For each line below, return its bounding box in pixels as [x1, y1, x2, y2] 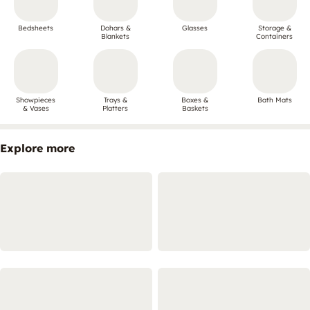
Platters [102, 103, 128, 113]
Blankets [101, 31, 129, 41]
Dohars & [100, 23, 131, 33]
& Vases [22, 103, 49, 113]
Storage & [257, 23, 291, 33]
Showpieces [16, 95, 55, 104]
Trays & [103, 95, 127, 104]
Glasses [182, 23, 208, 33]
